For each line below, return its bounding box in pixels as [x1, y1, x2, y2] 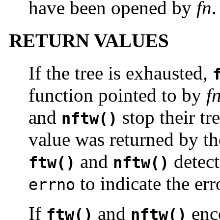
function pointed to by [28, 84, 206, 106]
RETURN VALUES [9, 29, 169, 51]
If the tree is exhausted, [28, 62, 213, 83]
